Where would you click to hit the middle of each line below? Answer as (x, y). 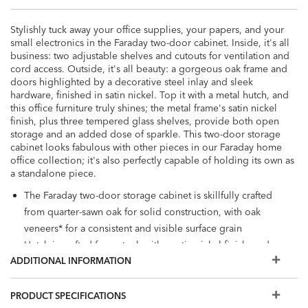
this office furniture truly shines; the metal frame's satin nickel (144, 108)
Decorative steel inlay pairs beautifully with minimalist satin (153, 278)
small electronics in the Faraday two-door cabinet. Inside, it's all (150, 43)
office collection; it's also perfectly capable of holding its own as (152, 160)
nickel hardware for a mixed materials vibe (117, 294)
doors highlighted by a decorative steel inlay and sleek (132, 82)
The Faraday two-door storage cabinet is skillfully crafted (148, 195)
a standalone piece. (53, 173)
